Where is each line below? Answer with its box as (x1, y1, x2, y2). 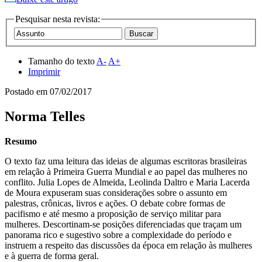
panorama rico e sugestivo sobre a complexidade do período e (5, 230, 232, 240)
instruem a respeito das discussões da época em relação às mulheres (5, 240, 252, 251)
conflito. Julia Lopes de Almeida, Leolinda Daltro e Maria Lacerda (5, 177, 250, 188)
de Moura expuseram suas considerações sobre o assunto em (5, 188, 227, 198)
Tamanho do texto (28, 56, 96, 67)
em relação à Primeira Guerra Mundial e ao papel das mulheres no (5, 167, 247, 177)
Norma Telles (5, 109, 85, 125)
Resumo (5, 136, 37, 147)
